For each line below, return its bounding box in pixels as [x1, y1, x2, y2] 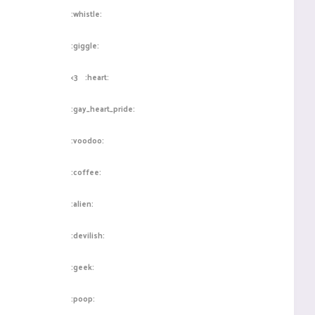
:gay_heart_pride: [71, 101, 135, 115]
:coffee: [71, 165, 101, 179]
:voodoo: [71, 133, 104, 147]
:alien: [71, 196, 94, 210]
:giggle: [71, 38, 99, 52]
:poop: [71, 291, 95, 305]
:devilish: [71, 228, 105, 242]
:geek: [71, 259, 94, 274]
